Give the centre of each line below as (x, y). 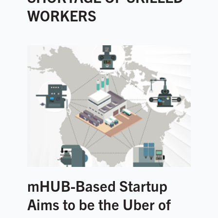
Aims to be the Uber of (99, 204)
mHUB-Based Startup (97, 185)
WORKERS (62, 15)
